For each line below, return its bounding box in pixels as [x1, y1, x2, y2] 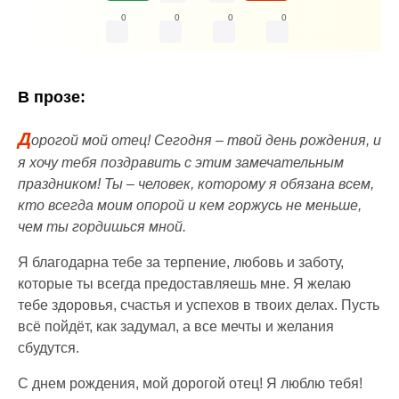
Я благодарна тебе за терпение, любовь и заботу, [18, 255, 344, 271]
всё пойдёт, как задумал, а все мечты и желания [18, 319, 334, 335]
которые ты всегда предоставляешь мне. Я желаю [18, 276, 351, 292]
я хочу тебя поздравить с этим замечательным [18, 155, 344, 171]
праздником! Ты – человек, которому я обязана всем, [18, 176, 374, 192]
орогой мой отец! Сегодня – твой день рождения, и [31, 133, 381, 149]
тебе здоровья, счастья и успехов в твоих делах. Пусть [18, 297, 379, 313]
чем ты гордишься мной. [18, 219, 186, 235]
